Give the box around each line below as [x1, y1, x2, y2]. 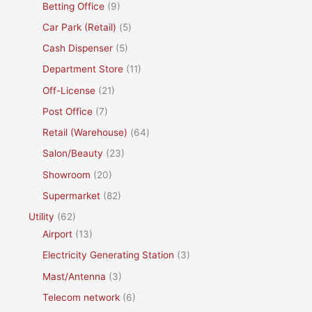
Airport [42, 228, 73, 240]
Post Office [42, 105, 93, 117]
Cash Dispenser [42, 42, 114, 54]
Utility [29, 211, 55, 223]
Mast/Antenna [42, 270, 107, 282]
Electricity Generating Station [42, 249, 175, 261]
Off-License [42, 84, 96, 96]
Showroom [42, 169, 91, 180]
